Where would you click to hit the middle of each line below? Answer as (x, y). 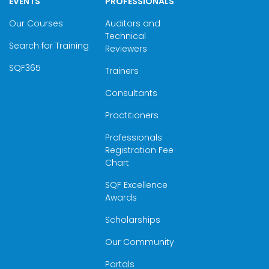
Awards (121, 198)
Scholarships (132, 220)
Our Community (139, 242)
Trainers (122, 71)
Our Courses (36, 23)
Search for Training (49, 46)
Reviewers (126, 49)
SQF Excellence (136, 185)
